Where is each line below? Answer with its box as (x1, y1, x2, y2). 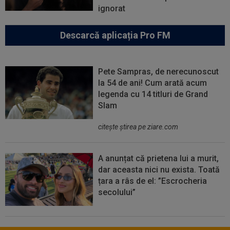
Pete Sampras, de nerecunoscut (98, 67, 219, 77)
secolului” (98, 187, 136, 198)
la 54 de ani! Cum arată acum (98, 78, 207, 88)
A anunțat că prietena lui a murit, (98, 154, 219, 164)
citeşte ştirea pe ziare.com (98, 123, 179, 131)
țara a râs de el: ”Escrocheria (98, 176, 207, 186)
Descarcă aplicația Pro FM (60, 30, 170, 41)
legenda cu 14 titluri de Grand (98, 89, 208, 100)
